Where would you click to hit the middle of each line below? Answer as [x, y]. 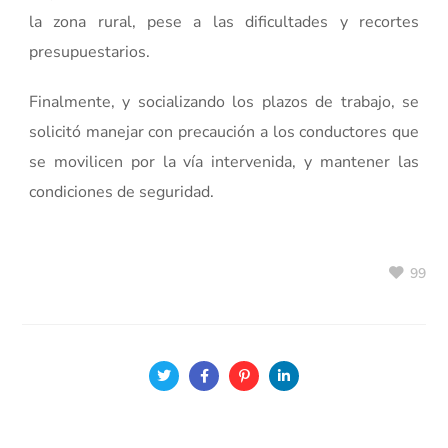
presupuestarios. [90, 51]
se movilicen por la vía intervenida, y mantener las [224, 161]
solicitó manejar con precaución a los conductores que [224, 131]
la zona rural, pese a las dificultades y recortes [224, 21]
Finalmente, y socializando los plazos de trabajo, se [224, 101]
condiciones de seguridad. [122, 191]
